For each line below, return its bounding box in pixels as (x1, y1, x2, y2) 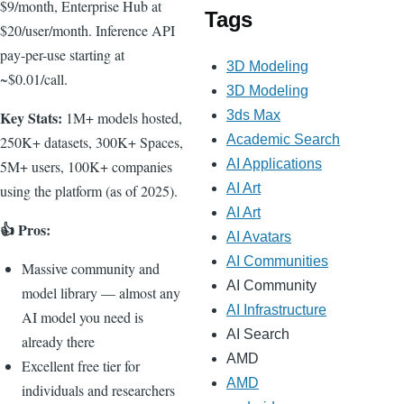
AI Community (226, 278, 317, 294)
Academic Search (226, 132, 340, 148)
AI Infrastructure (226, 302, 326, 318)
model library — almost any (22, 282, 180, 302)
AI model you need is (22, 307, 143, 326)
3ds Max (226, 107, 280, 124)
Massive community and (22, 258, 160, 278)
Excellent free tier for (22, 355, 140, 375)
